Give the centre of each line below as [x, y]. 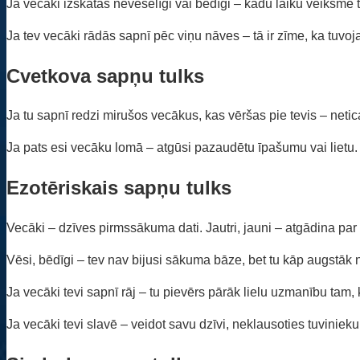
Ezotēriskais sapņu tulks [119, 188]
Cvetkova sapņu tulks [105, 76]
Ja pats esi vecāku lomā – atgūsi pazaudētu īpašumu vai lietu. [182, 148]
